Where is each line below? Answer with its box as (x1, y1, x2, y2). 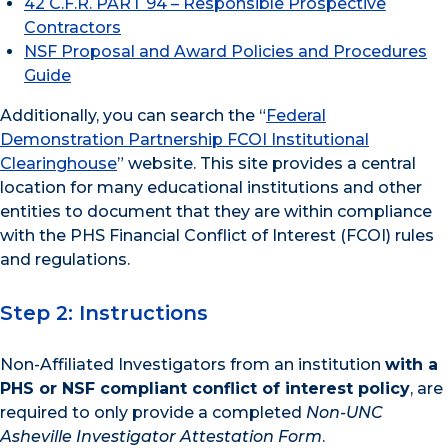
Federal (266, 105, 326, 125)
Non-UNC (306, 403, 383, 423)
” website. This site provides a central (117, 153, 416, 173)
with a (385, 355, 438, 375)
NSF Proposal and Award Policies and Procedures (24, 41, 427, 61)
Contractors (24, 17, 121, 37)
